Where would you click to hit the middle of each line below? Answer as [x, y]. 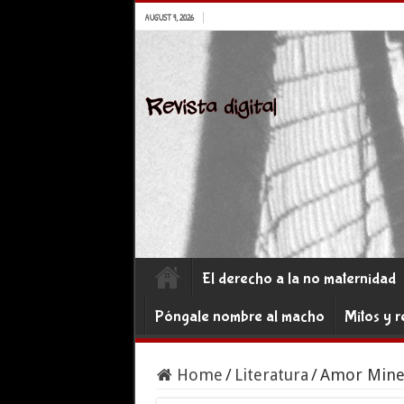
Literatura [271, 375]
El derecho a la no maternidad [298, 279]
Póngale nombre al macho [239, 317]
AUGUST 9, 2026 [169, 18]
